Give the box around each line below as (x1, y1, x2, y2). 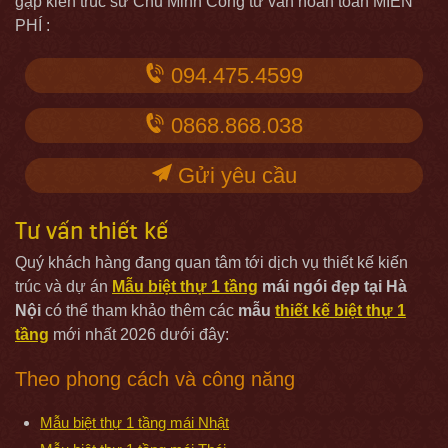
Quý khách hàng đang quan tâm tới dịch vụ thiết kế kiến (15, 253, 408, 271)
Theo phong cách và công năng (15, 367, 295, 390)
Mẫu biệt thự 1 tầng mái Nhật (40, 413, 229, 431)
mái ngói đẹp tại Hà (258, 277, 407, 295)
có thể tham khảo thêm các (41, 301, 238, 319)
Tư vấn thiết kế (15, 209, 168, 253)
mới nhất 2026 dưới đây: (49, 325, 229, 343)
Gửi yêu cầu (171, 162, 297, 188)
